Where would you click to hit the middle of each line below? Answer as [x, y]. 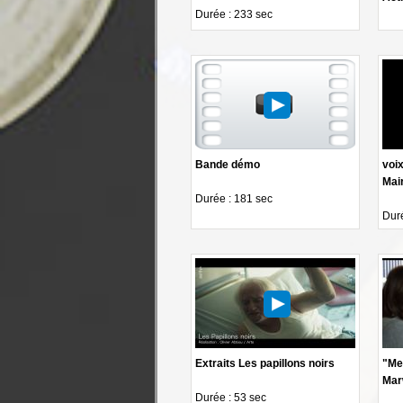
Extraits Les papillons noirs [265, 363]
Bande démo [228, 164]
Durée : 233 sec [234, 14]
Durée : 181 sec [234, 198]
